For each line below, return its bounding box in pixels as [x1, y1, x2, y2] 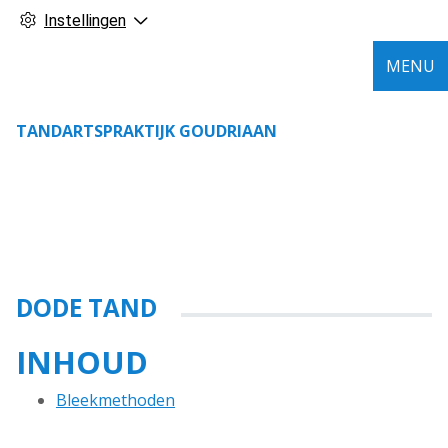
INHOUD [16, 341, 148, 384]
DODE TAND [16, 291, 157, 325]
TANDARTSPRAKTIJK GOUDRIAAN [16, 120, 277, 142]
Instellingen [44, 11, 126, 30]
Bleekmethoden [56, 389, 175, 412]
